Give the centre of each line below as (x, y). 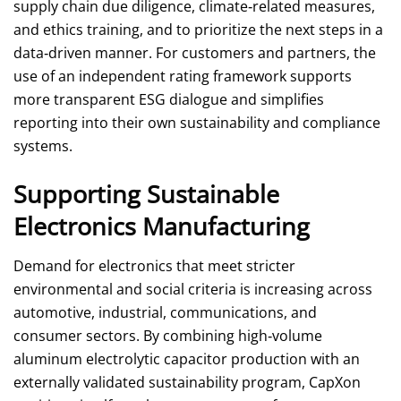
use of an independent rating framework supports (183, 76)
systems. (43, 145)
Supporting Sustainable (146, 193)
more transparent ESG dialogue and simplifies (169, 99)
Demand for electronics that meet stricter (154, 266)
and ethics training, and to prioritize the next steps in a (198, 29)
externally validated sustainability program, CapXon (187, 383)
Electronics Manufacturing (162, 226)
